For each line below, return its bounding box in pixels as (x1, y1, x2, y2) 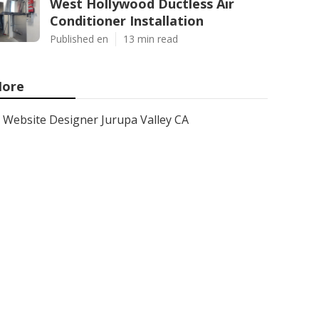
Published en (50, 32, 108, 46)
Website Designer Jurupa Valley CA (3, 112, 189, 127)
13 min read (123, 32, 178, 46)
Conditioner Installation (50, 12, 204, 29)
